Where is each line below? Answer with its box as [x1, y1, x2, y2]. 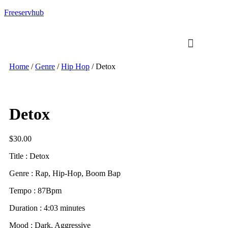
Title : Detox [9, 152, 49, 161]
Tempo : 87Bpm [9, 186, 62, 195]
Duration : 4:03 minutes [9, 204, 85, 213]
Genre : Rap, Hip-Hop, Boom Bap [9, 169, 121, 178]
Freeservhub [4, 8, 44, 17]
